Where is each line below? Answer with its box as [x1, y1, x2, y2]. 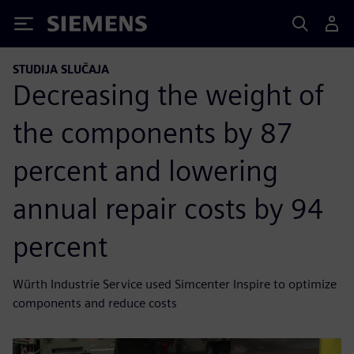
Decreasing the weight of [13, 77, 324, 112]
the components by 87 [13, 115, 293, 150]
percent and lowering [13, 153, 278, 188]
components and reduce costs [13, 295, 177, 311]
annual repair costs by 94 [13, 190, 324, 226]
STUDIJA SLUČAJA [13, 62, 109, 76]
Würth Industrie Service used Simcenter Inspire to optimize [13, 276, 337, 292]
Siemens [47, 18, 100, 35]
